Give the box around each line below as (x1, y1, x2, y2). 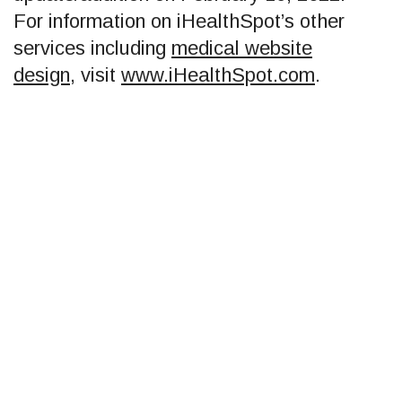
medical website (171, 36, 312, 59)
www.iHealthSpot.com (121, 63, 315, 86)
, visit (70, 63, 121, 86)
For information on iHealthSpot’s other (13, 9, 345, 32)
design (13, 63, 70, 86)
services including (13, 36, 171, 59)
